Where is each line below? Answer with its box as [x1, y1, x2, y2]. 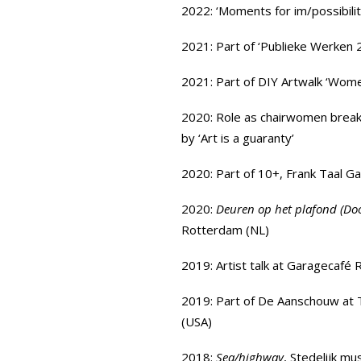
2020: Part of [181, 165, 255, 181]
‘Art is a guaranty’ [198, 130, 294, 146]
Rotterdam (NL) [181, 222, 269, 238]
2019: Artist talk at [181, 257, 287, 273]
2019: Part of [181, 293, 258, 309]
